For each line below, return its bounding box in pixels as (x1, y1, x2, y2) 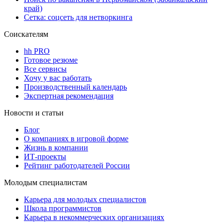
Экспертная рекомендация (24, 92, 113, 101)
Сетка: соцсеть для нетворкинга (24, 13, 132, 22)
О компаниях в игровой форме (24, 134, 128, 143)
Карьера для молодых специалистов (24, 195, 146, 204)
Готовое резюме (24, 56, 78, 65)
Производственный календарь (24, 83, 127, 92)
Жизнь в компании (24, 143, 88, 152)
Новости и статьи (4, 109, 64, 117)
